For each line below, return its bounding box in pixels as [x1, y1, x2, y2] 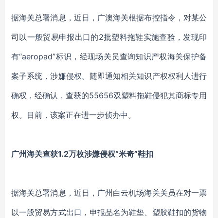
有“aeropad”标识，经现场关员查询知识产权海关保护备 [11, 52, 207, 61]
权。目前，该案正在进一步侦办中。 [11, 110, 136, 120]
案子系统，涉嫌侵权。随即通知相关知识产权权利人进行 [11, 71, 207, 81]
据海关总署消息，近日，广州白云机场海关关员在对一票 [11, 188, 207, 198]
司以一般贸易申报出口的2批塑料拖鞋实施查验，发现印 [11, 32, 207, 42]
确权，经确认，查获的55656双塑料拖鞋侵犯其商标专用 [11, 91, 207, 100]
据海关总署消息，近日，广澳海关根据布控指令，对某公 [11, 13, 207, 22]
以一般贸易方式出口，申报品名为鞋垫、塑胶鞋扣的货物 [11, 207, 207, 217]
